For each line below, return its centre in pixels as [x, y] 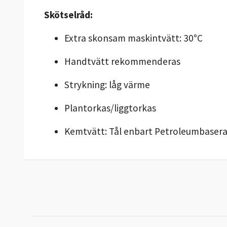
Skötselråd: [68, 14]
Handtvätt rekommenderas [122, 61]
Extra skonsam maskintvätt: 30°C [134, 38]
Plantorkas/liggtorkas [110, 108]
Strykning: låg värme [107, 84]
